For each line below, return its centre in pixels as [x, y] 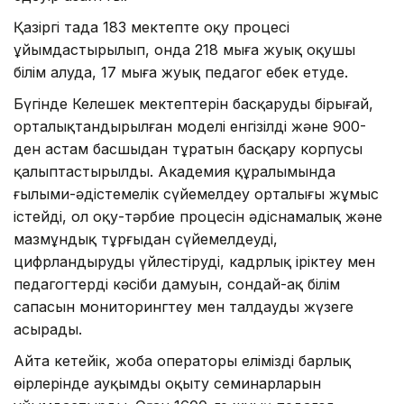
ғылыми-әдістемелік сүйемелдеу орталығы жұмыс [196, 194]
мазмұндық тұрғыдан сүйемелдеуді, [146, 239]
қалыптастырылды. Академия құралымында [174, 172]
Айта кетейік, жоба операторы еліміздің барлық [182, 361]
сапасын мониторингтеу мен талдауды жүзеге [184, 307]
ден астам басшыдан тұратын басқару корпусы [188, 149]
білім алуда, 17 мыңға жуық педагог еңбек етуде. [181, 73]
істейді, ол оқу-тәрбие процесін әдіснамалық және [198, 217]
